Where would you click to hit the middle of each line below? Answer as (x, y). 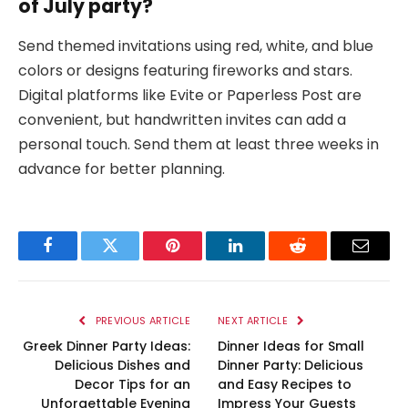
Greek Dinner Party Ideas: (107, 347)
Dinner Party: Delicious (291, 366)
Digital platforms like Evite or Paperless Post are (190, 96)
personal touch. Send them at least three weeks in (199, 145)
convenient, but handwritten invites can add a (182, 120)
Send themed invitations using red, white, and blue (196, 46)
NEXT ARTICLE (255, 321)
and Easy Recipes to (285, 385)
